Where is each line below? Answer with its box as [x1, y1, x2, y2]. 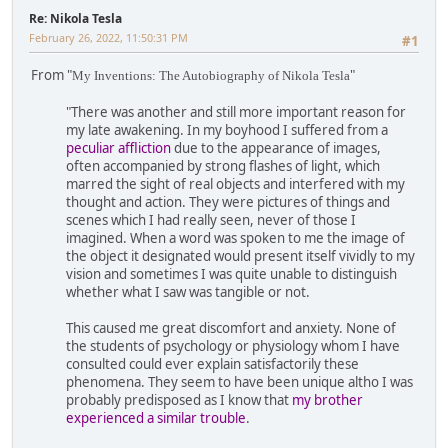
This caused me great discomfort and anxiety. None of [66, 319, 396, 338]
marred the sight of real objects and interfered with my [66, 175, 405, 194]
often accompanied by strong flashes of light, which [66, 157, 380, 176]
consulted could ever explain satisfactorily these [66, 355, 359, 374]
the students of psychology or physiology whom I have [66, 337, 400, 356]
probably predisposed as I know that [66, 391, 292, 410]
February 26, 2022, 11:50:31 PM [29, 30, 188, 46]
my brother [292, 391, 363, 410]
